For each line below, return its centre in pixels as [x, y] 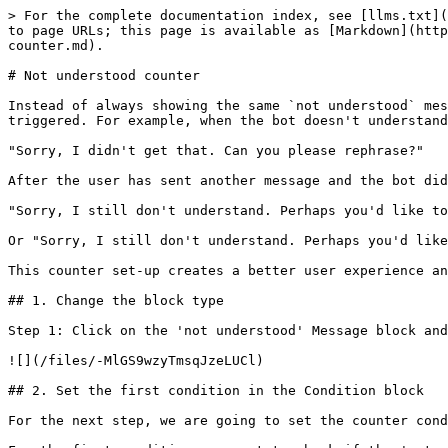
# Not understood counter [104, 75]
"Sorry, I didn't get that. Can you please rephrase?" [216, 150]
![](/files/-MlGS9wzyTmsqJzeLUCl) [136, 360]
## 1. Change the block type [116, 300]
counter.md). [56, 45]
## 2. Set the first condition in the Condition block [216, 390]
